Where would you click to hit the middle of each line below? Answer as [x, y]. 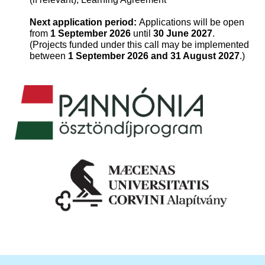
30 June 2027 [183, 33]
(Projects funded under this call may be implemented [139, 45]
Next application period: [83, 22]
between [49, 56]
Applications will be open [190, 22]
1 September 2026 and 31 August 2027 [154, 56]
